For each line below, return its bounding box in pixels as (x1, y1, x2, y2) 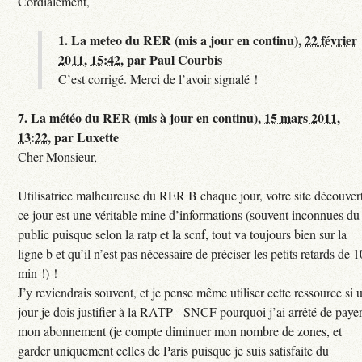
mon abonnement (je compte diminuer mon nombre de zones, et (18, 322, 343, 340)
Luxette (77, 128, 120, 147)
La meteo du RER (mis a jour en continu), (71, 31, 305, 50)
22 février (305, 31, 358, 50)
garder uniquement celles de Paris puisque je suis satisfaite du (18, 342, 330, 360)
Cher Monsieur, (18, 148, 98, 166)
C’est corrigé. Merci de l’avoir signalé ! (58, 70, 259, 88)
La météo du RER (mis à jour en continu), (31, 108, 265, 128)
